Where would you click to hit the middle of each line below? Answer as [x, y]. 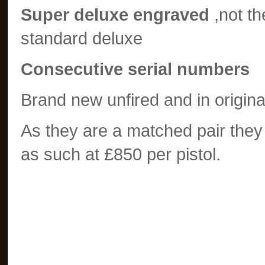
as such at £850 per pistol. [120, 154]
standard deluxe [81, 38]
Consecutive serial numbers [137, 69]
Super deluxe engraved [115, 15]
